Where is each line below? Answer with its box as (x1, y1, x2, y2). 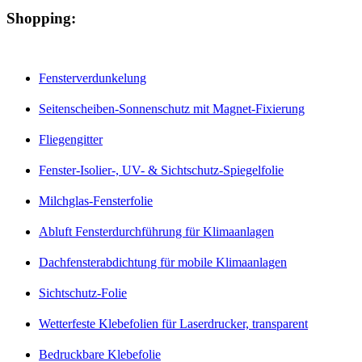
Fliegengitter (39, 133, 103, 147)
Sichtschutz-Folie (39, 286, 127, 301)
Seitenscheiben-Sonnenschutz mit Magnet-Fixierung (39, 102, 305, 116)
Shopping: (6, 10, 76, 27)
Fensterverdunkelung (39, 71, 146, 86)
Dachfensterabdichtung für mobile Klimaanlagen (39, 255, 287, 270)
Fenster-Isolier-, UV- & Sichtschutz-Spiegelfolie (39, 163, 284, 178)
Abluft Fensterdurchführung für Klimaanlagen (39, 225, 274, 239)
